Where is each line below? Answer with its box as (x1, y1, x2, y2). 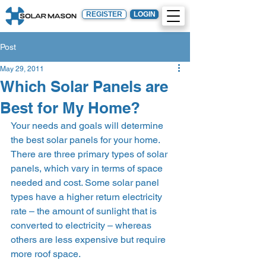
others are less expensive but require (11, 234, 168, 245)
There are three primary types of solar (11, 148, 170, 160)
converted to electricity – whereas (11, 220, 154, 231)
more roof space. (11, 248, 81, 259)
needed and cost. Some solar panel (11, 177, 161, 188)
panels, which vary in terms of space (11, 163, 165, 174)
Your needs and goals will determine (11, 120, 166, 131)
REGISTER (86, 10, 122, 18)
